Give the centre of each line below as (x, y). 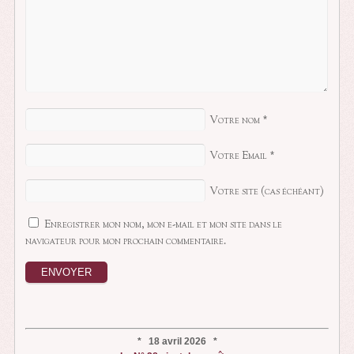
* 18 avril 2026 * (177, 342)
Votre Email (239, 156)
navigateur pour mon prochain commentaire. (126, 241)
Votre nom (235, 121)
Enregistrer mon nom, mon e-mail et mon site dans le (164, 224)
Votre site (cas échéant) (267, 191)
